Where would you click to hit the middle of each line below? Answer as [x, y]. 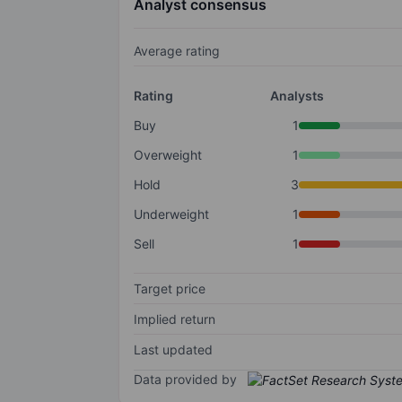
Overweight [168, 155]
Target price [170, 289]
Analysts [297, 96]
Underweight [171, 214]
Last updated [173, 350]
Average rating [177, 51]
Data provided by [185, 380]
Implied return [175, 319]
